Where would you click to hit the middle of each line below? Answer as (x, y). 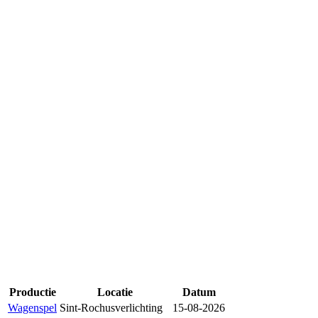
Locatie (115, 292)
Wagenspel (32, 307)
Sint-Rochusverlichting (111, 307)
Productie (32, 292)
